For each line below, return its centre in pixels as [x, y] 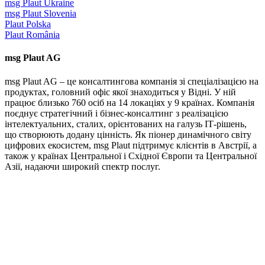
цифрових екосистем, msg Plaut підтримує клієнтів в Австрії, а [131, 145]
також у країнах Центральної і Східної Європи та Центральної [131, 156]
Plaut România [32, 35]
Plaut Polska [28, 24]
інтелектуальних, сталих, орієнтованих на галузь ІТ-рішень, [126, 124]
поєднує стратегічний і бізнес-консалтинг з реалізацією [117, 113]
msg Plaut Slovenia [41, 13]
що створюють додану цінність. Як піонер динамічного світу [128, 134]
